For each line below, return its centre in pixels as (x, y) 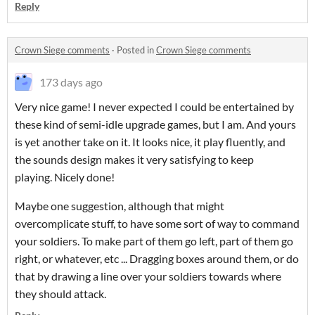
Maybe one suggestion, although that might (120, 206)
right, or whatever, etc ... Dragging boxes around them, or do (157, 259)
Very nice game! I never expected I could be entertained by (154, 107)
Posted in (136, 50)
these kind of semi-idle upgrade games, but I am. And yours (155, 124)
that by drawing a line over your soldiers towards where (148, 276)
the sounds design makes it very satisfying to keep (134, 160)
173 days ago (71, 82)
